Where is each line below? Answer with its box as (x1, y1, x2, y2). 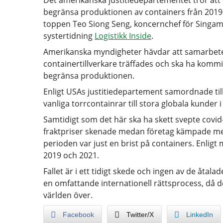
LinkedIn (186, 211, 213, 219)
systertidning (43, 30, 95, 42)
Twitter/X (126, 211, 154, 219)
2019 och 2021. (43, 150, 99, 161)
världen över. (43, 190, 93, 201)
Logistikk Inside (95, 30, 151, 42)
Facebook (63, 211, 94, 219)
